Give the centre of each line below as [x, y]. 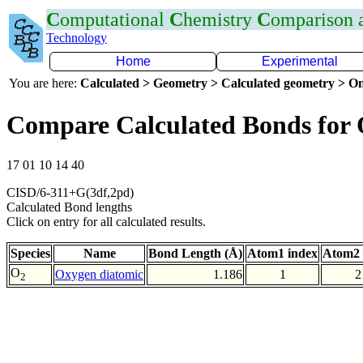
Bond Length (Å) [195, 253]
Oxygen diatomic [99, 274]
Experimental [300, 61]
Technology [77, 38]
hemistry [220, 19]
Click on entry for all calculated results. [106, 221]
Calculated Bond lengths [69, 207]
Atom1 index [282, 253]
